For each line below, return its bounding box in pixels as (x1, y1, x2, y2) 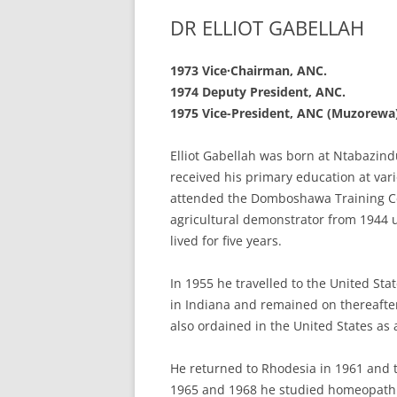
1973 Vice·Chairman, (170, 62, 297, 79)
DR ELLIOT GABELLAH (170, 14, 364, 41)
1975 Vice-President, (170, 105, 297, 121)
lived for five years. (170, 232, 282, 249)
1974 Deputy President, (170, 83, 315, 100)
